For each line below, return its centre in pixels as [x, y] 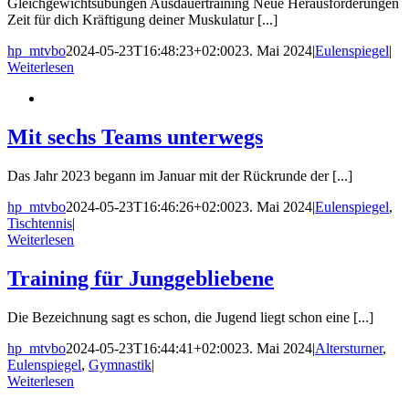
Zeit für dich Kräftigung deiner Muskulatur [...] [142, 19]
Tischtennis [40, 223]
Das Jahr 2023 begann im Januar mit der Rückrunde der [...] [180, 175]
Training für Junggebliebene [141, 278]
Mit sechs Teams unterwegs [135, 136]
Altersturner [349, 348]
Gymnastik [120, 364]
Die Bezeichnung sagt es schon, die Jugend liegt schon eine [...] [190, 317]
